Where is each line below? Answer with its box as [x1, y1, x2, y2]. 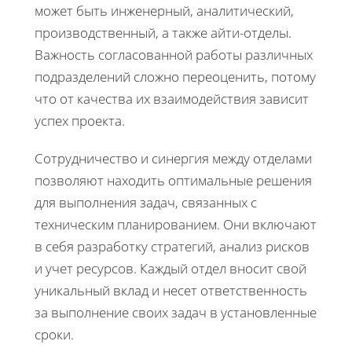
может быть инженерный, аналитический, [35, 2, 294, 20]
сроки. [35, 325, 74, 344]
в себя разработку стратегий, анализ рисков [35, 237, 310, 256]
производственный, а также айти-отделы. [35, 24, 291, 42]
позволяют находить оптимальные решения [35, 171, 312, 190]
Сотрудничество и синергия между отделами [35, 149, 312, 168]
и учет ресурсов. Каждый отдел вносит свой [35, 259, 306, 278]
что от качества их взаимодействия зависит [35, 90, 309, 108]
